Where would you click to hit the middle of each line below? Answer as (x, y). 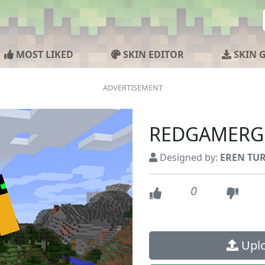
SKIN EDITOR (152, 54)
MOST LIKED (43, 54)
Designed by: (189, 157)
